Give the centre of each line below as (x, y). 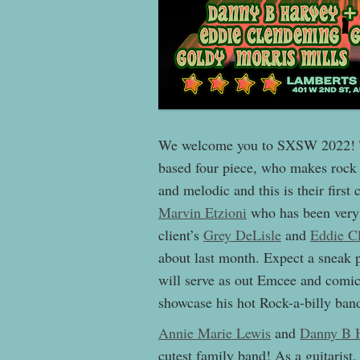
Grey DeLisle (242, 235)
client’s (181, 235)
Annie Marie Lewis (215, 333)
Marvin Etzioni (202, 213)
